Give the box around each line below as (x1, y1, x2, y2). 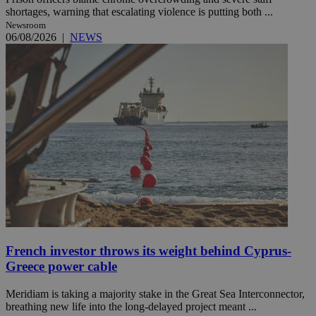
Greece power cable (6, 258, 117, 274)
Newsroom (6, 20, 46, 31)
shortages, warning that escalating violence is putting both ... (6, 6, 273, 18)
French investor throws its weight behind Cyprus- (6, 243, 291, 258)
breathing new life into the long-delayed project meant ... (6, 300, 257, 312)
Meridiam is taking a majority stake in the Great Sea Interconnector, (6, 287, 305, 300)
